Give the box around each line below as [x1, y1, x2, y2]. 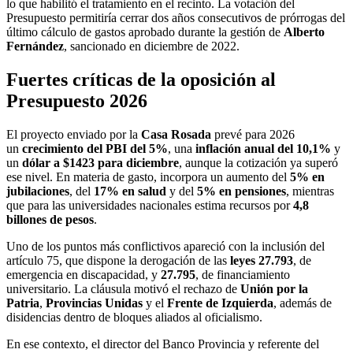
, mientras [286, 184, 334, 199]
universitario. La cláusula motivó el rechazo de [6, 282, 240, 296]
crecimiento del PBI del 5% [22, 142, 168, 156]
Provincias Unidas [46, 296, 143, 310]
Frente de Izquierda [167, 296, 273, 310]
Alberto [284, 25, 325, 39]
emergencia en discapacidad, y [6, 268, 161, 282]
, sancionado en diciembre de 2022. [64, 39, 240, 54]
